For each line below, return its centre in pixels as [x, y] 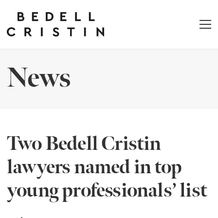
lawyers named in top [94, 167]
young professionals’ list [107, 191]
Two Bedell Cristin [84, 144]
